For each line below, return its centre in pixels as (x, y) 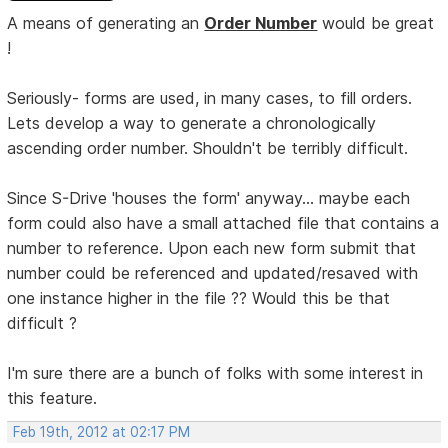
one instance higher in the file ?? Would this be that (199, 297)
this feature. (52, 397)
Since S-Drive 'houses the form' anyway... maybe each (209, 197)
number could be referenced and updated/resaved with (213, 272)
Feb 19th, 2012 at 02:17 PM (102, 431)
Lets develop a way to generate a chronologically (192, 122)
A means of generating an (106, 22)
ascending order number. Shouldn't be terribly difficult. (208, 147)
